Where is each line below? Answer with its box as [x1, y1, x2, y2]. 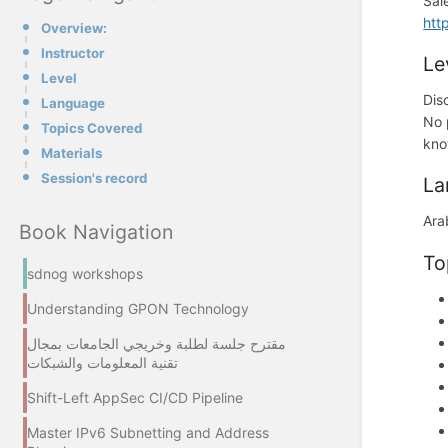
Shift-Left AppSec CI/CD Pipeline [27, 389, 243, 407]
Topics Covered [41, 119, 142, 136]
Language [41, 94, 105, 111]
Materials [41, 144, 102, 161]
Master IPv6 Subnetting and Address [27, 424, 269, 442]
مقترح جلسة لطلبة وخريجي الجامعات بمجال [27, 335, 286, 353]
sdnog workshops [27, 265, 143, 283]
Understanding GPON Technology [27, 300, 249, 318]
